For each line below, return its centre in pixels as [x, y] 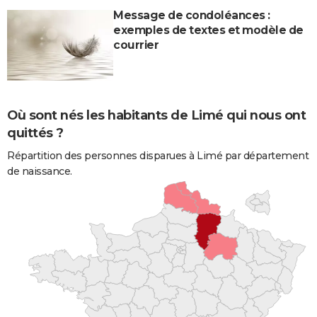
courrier [136, 45]
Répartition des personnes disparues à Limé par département [158, 156]
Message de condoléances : [192, 15]
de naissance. [40, 172]
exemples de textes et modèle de [208, 30]
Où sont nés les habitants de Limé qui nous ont [156, 116]
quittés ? [35, 133]
